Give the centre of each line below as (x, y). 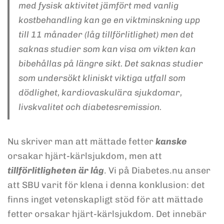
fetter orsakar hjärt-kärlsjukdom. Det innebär (107, 214)
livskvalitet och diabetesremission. (90, 107)
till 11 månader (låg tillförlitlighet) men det (106, 34)
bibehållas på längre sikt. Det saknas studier (110, 63)
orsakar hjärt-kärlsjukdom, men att (85, 156)
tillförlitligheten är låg (56, 171)
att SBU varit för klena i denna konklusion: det (106, 185)
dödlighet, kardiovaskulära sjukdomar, (100, 92)
